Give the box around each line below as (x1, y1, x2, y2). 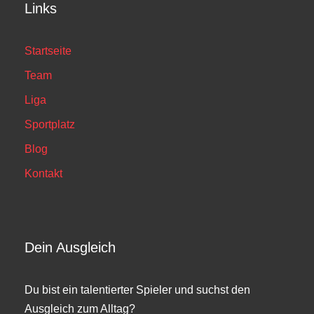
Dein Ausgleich (25, 240, 116, 255)
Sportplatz (25, 118, 75, 130)
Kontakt (25, 168, 62, 179)
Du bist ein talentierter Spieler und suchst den (25, 284, 250, 296)
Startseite (25, 45, 71, 57)
